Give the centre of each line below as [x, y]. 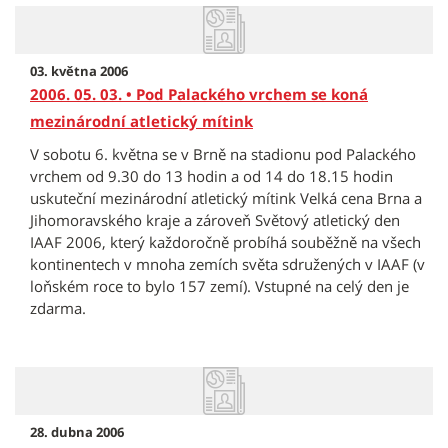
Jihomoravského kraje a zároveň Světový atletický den [215, 220]
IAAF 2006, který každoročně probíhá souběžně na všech [225, 242]
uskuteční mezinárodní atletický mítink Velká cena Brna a [226, 198]
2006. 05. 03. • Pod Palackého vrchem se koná [199, 94]
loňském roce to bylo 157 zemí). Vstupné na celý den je [219, 286]
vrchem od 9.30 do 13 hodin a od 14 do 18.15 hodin [211, 176]
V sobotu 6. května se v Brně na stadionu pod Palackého [223, 154]
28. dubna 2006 [77, 432]
